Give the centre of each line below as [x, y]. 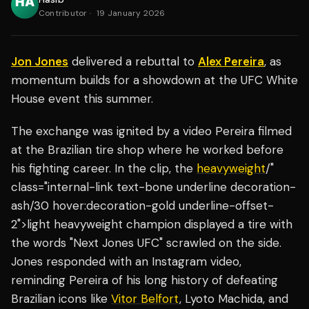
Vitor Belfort [145, 299]
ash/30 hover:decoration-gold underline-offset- [142, 206]
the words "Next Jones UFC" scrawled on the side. [146, 243]
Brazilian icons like [61, 299]
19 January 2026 [131, 13]
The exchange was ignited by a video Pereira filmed [151, 131]
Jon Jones [40, 62]
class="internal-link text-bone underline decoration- [153, 187]
